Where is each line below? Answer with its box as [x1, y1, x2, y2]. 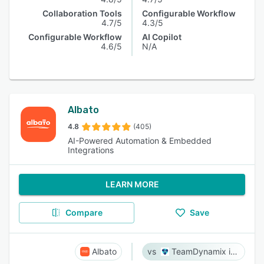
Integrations [67, 145, 114, 155]
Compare [65, 207, 103, 217]
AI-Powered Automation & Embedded [67, 136, 212, 146]
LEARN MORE [105, 179, 159, 189]
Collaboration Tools [42, 8, 122, 18]
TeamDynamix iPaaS [230, 246, 237, 256]
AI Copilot [142, 32, 181, 42]
